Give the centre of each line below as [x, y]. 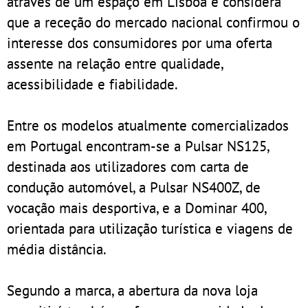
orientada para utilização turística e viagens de [150, 229]
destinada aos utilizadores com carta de [128, 167]
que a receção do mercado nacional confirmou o [153, 22]
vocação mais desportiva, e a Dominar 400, [137, 208]
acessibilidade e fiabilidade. [92, 84]
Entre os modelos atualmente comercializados [148, 125]
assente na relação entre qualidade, [115, 64]
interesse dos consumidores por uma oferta [140, 43]
